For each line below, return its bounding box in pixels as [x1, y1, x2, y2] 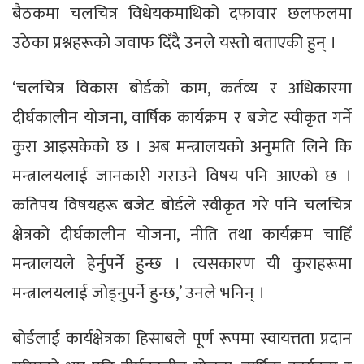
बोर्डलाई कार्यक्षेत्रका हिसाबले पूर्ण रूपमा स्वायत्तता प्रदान [12, 324, 352, 353]
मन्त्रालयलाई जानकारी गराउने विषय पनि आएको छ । [12, 162, 352, 191]
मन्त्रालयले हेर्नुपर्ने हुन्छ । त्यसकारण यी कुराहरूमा [12, 249, 352, 279]
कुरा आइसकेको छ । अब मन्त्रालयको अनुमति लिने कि [12, 132, 352, 162]
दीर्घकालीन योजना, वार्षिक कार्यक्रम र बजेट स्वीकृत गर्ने [12, 103, 352, 132]
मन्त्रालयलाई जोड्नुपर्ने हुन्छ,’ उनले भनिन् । [12, 279, 265, 308]
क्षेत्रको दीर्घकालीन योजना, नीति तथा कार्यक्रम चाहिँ [12, 220, 352, 249]
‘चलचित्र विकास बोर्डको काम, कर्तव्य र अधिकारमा [12, 74, 352, 103]
